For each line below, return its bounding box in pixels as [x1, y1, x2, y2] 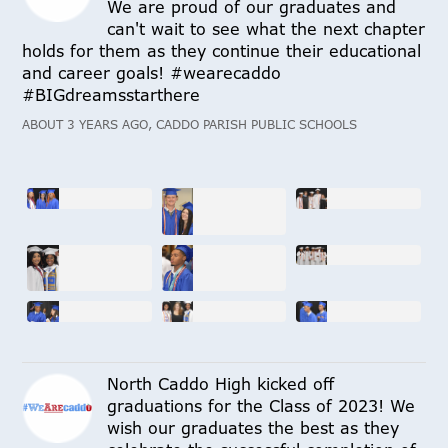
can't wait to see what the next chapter [107, 17, 426, 40]
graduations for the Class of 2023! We [107, 394, 416, 417]
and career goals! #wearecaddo [22, 61, 282, 84]
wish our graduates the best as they [107, 416, 400, 439]
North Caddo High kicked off [107, 372, 335, 395]
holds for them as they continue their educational [22, 39, 422, 62]
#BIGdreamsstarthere [22, 83, 201, 106]
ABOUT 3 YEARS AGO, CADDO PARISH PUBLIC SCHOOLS [22, 115, 358, 133]
